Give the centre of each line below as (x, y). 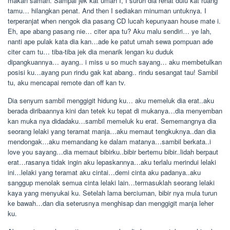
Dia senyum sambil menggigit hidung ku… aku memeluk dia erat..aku (111, 100)
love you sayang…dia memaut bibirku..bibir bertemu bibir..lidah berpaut (113, 152)
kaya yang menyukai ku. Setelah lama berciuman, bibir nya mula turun (112, 193)
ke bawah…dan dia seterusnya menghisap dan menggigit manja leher (111, 203)
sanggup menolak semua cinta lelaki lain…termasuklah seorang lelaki (111, 183)
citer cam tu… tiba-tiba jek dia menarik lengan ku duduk (91, 52)
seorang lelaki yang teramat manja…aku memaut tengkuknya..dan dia (112, 131)
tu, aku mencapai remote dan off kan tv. (67, 82)
